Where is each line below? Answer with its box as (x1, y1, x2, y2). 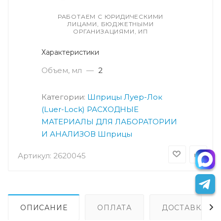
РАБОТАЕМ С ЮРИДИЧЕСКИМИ (57, 13, 164, 20)
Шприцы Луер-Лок (87, 92, 162, 102)
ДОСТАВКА (161, 203, 207, 212)
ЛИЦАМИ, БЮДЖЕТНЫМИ (67, 20, 154, 28)
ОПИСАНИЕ (20, 203, 68, 212)
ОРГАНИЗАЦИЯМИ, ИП (73, 28, 148, 35)
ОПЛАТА (97, 203, 132, 212)
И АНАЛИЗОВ (41, 129, 96, 139)
